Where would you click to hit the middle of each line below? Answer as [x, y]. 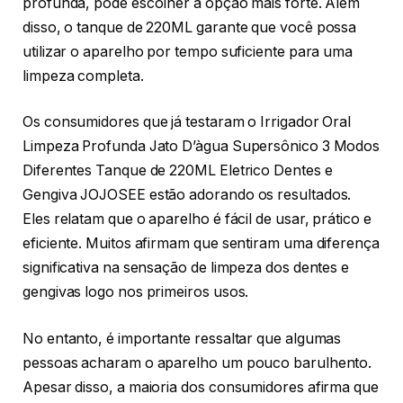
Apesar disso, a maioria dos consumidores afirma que [201, 387]
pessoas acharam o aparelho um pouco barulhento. [197, 363]
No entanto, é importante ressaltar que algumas [182, 338]
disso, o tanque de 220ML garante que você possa [190, 27]
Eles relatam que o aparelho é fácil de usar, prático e [197, 219]
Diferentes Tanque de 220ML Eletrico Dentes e [178, 171]
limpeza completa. [83, 76]
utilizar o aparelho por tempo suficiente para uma [188, 51]
